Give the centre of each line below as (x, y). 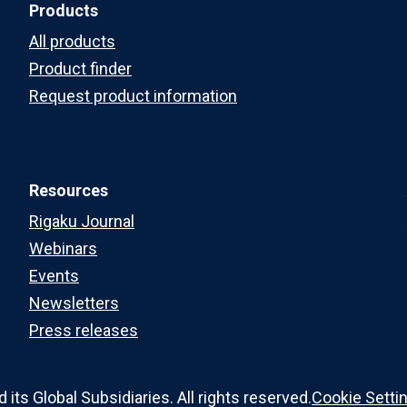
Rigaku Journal (82, 221)
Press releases (84, 330)
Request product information (133, 95)
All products (72, 41)
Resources (69, 190)
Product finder (80, 68)
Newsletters (74, 303)
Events (54, 275)
